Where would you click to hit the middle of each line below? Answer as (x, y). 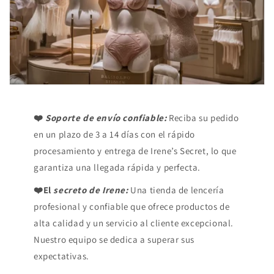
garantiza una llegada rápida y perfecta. (117, 168)
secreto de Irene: (91, 190)
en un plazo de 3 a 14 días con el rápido (115, 135)
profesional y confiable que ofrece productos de (132, 207)
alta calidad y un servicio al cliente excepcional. (134, 223)
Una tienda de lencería (177, 190)
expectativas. (61, 256)
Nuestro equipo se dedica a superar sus (114, 240)
